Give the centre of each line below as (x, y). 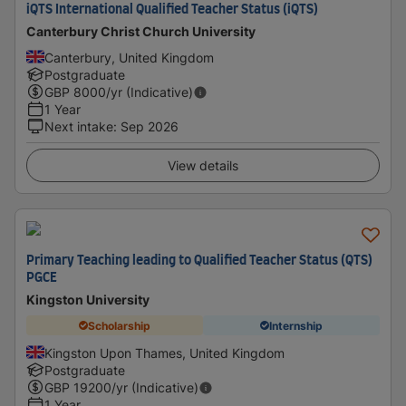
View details (203, 165)
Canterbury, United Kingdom (129, 58)
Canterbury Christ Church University (141, 31)
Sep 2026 (150, 126)
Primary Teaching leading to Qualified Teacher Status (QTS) (199, 261)
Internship (296, 325)
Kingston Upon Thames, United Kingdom (164, 353)
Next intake (79, 126)
